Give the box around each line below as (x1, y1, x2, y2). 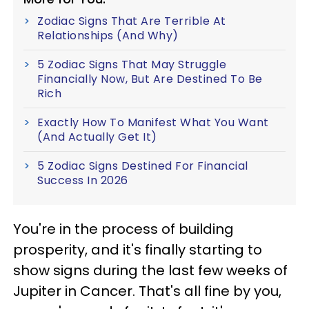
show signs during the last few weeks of (13, 261, 288, 280)
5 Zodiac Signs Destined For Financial (37, 158, 248, 174)
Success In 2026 (37, 172, 128, 188)
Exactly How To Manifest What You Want (37, 114, 269, 130)
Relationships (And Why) (37, 28, 179, 43)
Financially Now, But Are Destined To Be (37, 71, 263, 87)
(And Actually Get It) (37, 129, 157, 145)
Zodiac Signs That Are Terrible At (37, 13, 226, 29)
